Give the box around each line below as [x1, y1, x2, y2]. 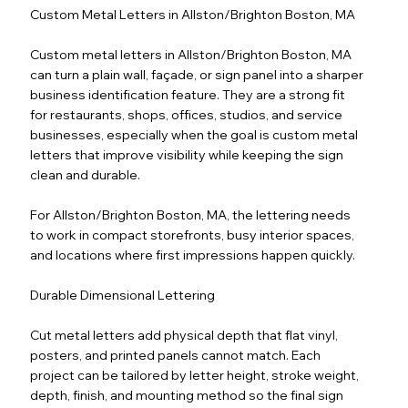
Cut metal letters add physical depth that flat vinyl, [30, 326, 339, 343]
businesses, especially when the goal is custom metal [30, 126, 359, 143]
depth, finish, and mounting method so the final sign [30, 386, 344, 403]
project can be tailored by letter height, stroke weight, [30, 366, 360, 383]
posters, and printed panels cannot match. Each [30, 346, 321, 363]
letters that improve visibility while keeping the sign [30, 146, 344, 163]
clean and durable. [30, 166, 141, 183]
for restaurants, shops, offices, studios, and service [30, 106, 343, 123]
